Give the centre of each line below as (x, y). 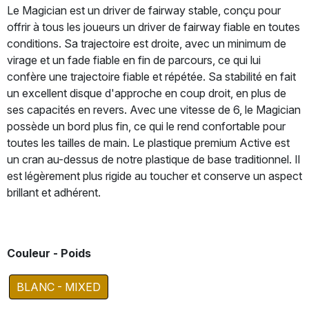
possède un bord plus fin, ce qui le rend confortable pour (146, 126)
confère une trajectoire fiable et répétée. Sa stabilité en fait (151, 77)
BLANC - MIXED (59, 287)
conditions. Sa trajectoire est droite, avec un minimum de (147, 43)
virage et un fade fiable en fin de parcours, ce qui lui (134, 60)
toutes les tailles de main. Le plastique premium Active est (148, 143)
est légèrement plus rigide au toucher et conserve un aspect (154, 176)
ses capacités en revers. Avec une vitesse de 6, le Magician (154, 110)
